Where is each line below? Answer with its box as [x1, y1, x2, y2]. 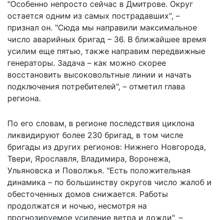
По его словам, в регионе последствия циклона [7, 118, 194, 128]
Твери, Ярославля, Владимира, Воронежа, [7, 153, 170, 164]
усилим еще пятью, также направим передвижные [7, 46, 205, 56]
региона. [7, 93, 41, 103]
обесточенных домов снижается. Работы [7, 189, 168, 199]
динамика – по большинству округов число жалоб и [7, 177, 212, 187]
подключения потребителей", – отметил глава [7, 81, 185, 91]
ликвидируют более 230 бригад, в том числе [7, 130, 183, 140]
